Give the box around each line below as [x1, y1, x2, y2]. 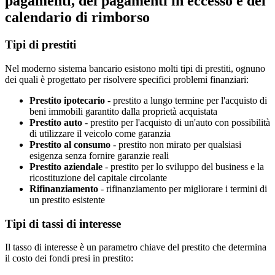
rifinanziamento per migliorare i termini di [106, 183, 267, 194]
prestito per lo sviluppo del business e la [110, 161, 264, 172]
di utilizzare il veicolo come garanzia [29, 128, 171, 139]
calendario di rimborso [5, 9, 150, 26]
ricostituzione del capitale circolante [29, 172, 167, 183]
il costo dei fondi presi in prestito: [5, 253, 133, 264]
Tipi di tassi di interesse [5, 217, 121, 230]
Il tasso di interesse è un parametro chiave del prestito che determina [5, 242, 266, 253]
